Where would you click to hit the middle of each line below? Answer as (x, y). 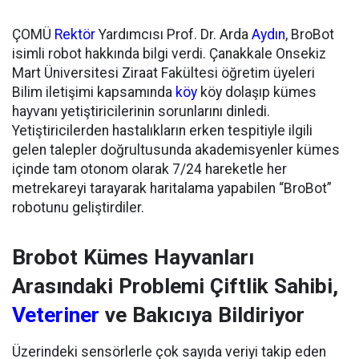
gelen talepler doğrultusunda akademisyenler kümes (176, 149)
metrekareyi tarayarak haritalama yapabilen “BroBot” (172, 188)
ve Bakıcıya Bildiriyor (202, 315)
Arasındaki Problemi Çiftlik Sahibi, (175, 286)
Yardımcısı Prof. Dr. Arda (173, 34)
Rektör (75, 34)
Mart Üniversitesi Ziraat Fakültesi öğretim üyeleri (163, 73)
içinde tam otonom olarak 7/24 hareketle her (149, 169)
